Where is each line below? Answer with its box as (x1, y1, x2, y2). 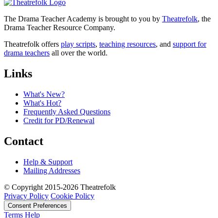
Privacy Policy (4, 191, 49, 200)
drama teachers (4, 48, 50, 57)
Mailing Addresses (23, 166, 80, 175)
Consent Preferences (8, 201, 67, 209)
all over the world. (50, 48, 108, 57)
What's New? (23, 90, 65, 98)
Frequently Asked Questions (23, 107, 110, 116)
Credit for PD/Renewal (23, 116, 94, 125)
